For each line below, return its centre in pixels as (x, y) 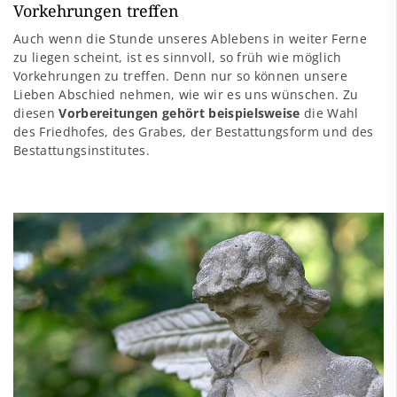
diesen (36, 113)
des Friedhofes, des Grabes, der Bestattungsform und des (194, 132)
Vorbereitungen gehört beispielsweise (179, 113)
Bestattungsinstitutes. (82, 151)
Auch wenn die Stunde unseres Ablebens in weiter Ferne (190, 39)
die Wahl (329, 113)
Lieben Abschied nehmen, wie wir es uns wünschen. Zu (186, 95)
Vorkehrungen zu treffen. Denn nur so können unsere (181, 76)
